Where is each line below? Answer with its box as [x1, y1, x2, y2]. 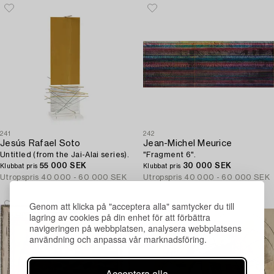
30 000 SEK [182, 162, 232, 169]
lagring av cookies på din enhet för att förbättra [29, 211, 210, 223]
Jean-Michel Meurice [143, 139, 232, 148]
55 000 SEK [39, 162, 87, 169]
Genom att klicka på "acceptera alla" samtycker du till [29, 200, 234, 212]
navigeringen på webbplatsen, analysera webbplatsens [29, 222, 242, 234]
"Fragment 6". [143, 151, 196, 158]
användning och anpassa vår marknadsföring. [29, 233, 207, 245]
